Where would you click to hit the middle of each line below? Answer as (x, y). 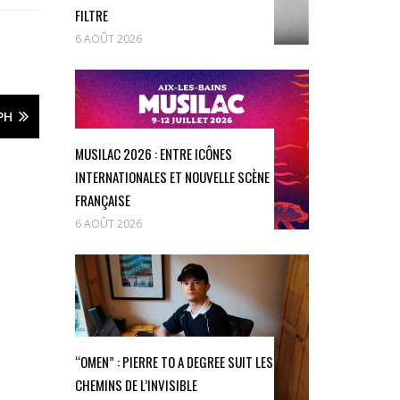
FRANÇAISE (102, 200)
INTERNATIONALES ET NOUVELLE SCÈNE (172, 176)
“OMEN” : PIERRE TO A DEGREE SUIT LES (174, 361)
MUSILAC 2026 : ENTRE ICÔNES (153, 153)
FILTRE (91, 15)
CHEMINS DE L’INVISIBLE (136, 384)
